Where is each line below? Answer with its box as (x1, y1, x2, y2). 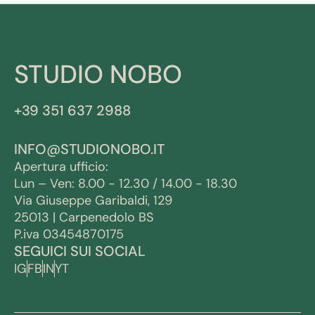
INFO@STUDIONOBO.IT (14, 140, 165, 159)
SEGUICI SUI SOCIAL (14, 242, 146, 261)
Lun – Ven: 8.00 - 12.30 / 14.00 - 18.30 (14, 175, 237, 193)
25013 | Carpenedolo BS (14, 209, 153, 226)
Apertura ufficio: (14, 158, 108, 176)
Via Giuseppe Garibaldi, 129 (14, 192, 172, 210)
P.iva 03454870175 (14, 226, 124, 243)
